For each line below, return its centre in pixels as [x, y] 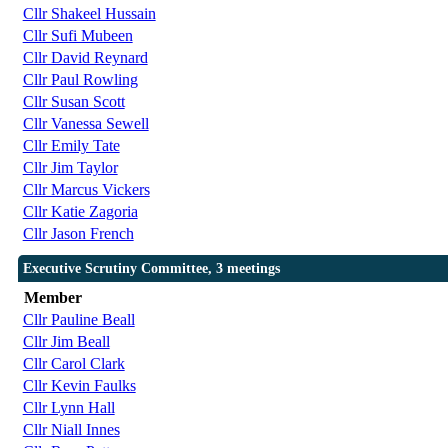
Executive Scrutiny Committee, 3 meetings [151, 269]
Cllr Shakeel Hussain [89, 14]
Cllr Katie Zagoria [80, 212]
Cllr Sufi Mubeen [77, 36]
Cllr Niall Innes [71, 430]
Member [52, 298]
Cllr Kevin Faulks [79, 386]
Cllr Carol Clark [73, 364]
